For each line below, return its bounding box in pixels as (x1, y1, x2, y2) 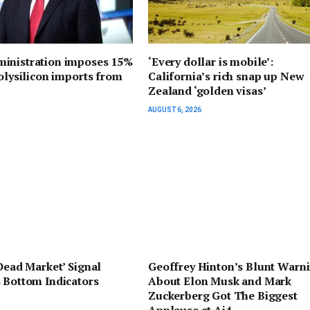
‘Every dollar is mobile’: (148, 53, 273, 69)
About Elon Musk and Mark (148, 273, 292, 289)
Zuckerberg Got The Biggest (148, 288, 298, 304)
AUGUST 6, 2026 (148, 105, 201, 113)
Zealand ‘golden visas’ (148, 82, 266, 98)
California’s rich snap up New (148, 68, 304, 84)
